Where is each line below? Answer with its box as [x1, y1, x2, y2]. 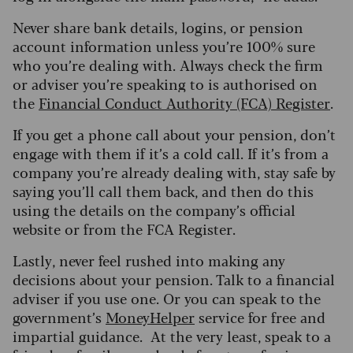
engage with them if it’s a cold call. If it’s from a [13, 143, 329, 164]
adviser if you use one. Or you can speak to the [13, 288, 321, 309]
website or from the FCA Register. [13, 218, 243, 240]
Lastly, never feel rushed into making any [13, 250, 285, 271]
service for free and [195, 307, 325, 328]
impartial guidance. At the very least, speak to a [13, 325, 331, 347]
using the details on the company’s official [13, 199, 295, 221]
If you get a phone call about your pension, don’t [13, 124, 336, 145]
